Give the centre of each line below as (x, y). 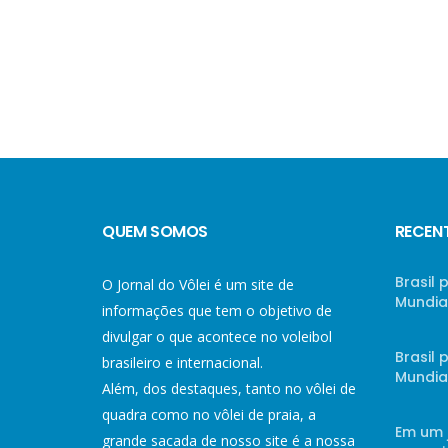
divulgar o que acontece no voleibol (217, 336)
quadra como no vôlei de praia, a (209, 414)
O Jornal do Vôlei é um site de (198, 284)
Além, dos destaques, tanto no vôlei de (229, 388)
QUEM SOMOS (155, 231)
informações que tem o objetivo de (217, 310)
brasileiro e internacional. (182, 362)
